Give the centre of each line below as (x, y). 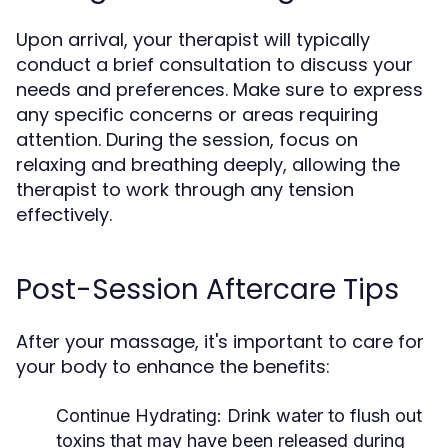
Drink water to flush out (322, 415)
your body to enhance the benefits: (173, 366)
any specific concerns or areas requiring (197, 114)
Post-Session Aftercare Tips (207, 289)
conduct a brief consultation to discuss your (214, 64)
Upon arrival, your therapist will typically (193, 39)
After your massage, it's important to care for (220, 341)
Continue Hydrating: (139, 415)
